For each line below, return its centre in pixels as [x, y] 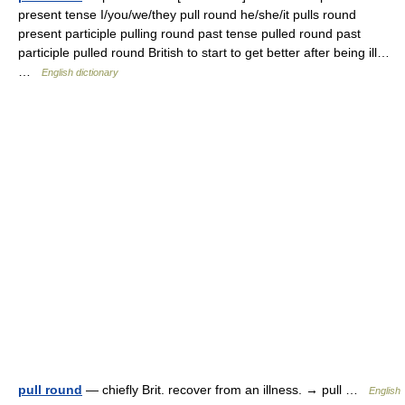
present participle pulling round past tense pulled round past [189, 33]
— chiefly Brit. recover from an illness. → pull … [226, 390]
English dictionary [80, 72]
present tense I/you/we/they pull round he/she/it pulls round [187, 14]
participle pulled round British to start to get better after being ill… [204, 52]
